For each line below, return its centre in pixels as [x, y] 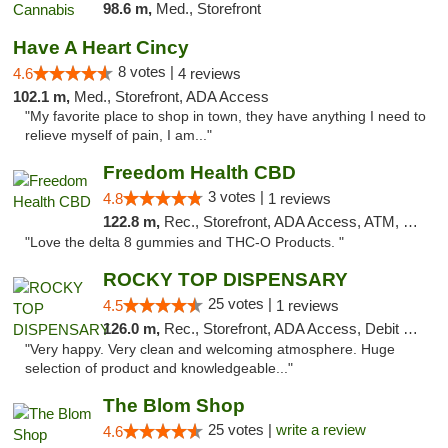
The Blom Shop [173, 405]
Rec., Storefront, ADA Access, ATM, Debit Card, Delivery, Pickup [283, 221]
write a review [320, 429]
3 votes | [237, 196]
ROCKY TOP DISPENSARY [225, 279]
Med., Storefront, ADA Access [171, 96]
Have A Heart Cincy [101, 47]
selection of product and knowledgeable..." [159, 368]
